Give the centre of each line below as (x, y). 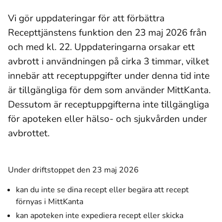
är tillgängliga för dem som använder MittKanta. (109, 90)
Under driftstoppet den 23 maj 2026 (74, 170)
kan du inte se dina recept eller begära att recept (102, 190)
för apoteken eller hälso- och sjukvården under (108, 119)
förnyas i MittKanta (50, 202)
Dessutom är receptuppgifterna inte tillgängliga (109, 104)
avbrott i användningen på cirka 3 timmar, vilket (109, 61)
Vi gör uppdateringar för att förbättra (86, 18)
